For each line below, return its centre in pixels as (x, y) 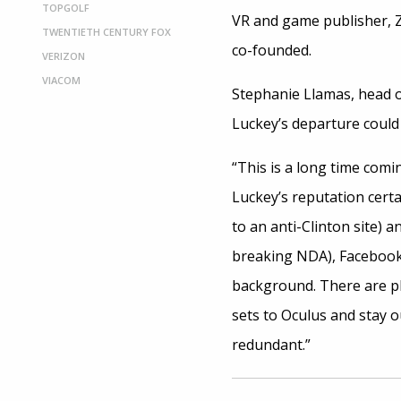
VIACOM (61, 80)
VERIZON (64, 56)
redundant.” (271, 345)
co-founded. (271, 50)
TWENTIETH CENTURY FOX (107, 32)
